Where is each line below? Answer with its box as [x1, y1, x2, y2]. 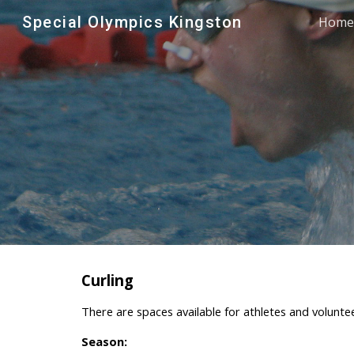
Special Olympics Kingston [22, 13, 243, 32]
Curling [81, 270, 134, 290]
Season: [81, 333, 127, 349]
